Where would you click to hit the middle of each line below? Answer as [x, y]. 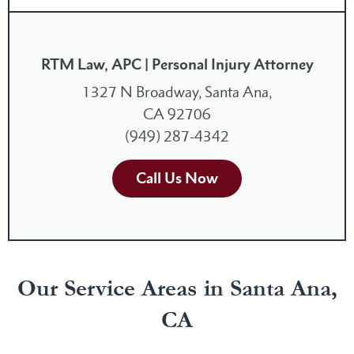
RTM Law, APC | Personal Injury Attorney [177, 65]
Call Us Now [177, 179]
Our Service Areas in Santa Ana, [177, 288]
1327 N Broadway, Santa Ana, [177, 92]
